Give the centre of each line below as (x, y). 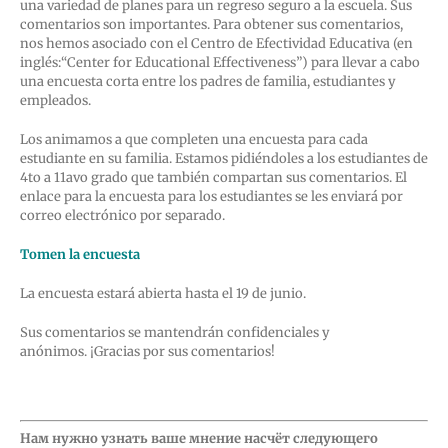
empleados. (58, 101)
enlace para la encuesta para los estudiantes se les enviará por (211, 197)
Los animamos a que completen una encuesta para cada (194, 140)
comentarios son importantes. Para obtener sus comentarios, (211, 25)
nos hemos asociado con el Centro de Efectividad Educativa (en (216, 44)
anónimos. (55, 352)
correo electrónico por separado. (124, 216)
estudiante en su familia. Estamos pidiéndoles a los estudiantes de (224, 159)
